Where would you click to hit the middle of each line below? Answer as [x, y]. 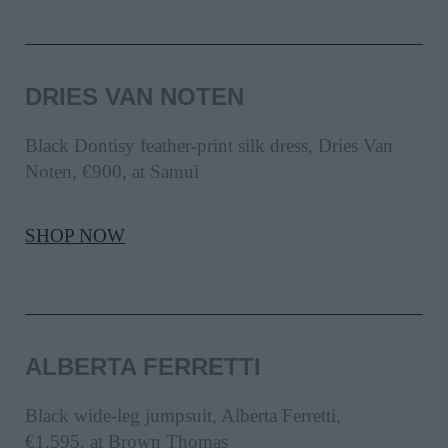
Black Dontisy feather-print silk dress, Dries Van [209, 146]
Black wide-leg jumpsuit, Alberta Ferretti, [183, 416]
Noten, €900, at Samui [112, 172]
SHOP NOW [75, 236]
